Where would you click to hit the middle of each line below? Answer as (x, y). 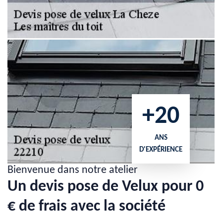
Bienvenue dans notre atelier (73, 170)
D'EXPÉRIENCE (161, 150)
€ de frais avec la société (86, 207)
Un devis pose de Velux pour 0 (106, 187)
